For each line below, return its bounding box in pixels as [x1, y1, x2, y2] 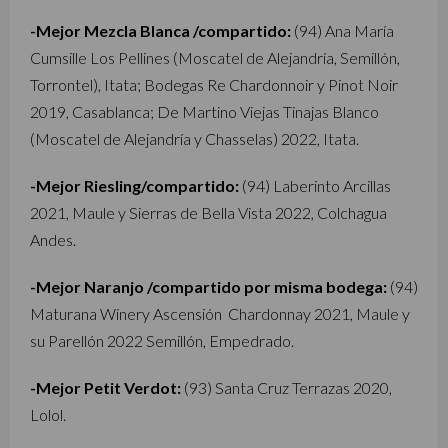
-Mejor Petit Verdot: [30, 378, 181, 397]
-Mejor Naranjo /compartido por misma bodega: [30, 277, 387, 296]
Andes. [30, 230, 76, 249]
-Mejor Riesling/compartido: [30, 176, 239, 195]
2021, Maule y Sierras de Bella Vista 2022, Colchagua [30, 203, 387, 222]
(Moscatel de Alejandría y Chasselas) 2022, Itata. [30, 129, 359, 148]
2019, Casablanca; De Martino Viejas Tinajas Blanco [30, 102, 379, 121]
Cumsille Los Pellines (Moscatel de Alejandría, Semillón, [30, 48, 400, 67]
